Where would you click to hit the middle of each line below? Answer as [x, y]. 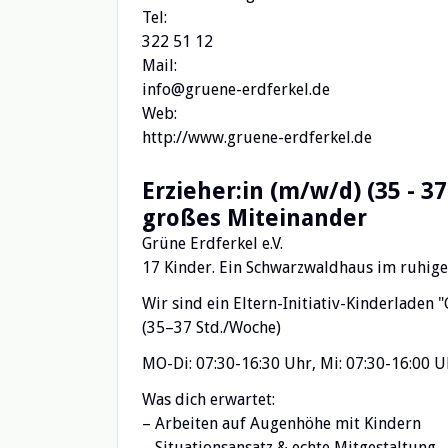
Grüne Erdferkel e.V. [212, 243]
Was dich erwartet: [208, 399]
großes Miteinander [254, 218]
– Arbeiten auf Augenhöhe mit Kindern [281, 423]
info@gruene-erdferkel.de [236, 89]
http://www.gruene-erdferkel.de [257, 137]
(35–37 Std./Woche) [211, 327]
